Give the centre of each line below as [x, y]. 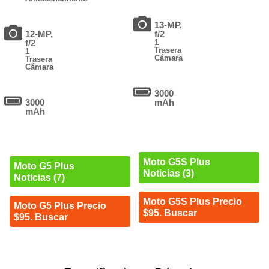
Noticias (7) [39, 178]
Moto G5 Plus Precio [60, 206]
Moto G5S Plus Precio [192, 201]
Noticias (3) [168, 173]
